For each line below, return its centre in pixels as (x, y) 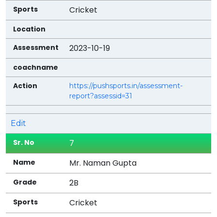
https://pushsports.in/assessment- (126, 85)
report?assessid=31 (101, 96)
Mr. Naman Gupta (103, 163)
